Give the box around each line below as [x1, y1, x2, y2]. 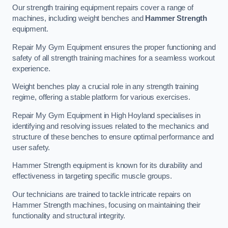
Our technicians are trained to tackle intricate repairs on [12, 190, 191, 198]
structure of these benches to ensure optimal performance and [12, 132, 214, 141]
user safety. [12, 143, 50, 152]
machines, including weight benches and [12, 14, 146, 23]
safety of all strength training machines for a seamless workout [12, 53, 215, 62]
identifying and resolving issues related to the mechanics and [12, 122, 209, 130]
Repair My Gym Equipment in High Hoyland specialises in [12, 111, 201, 120]
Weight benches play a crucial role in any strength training [12, 82, 198, 91]
